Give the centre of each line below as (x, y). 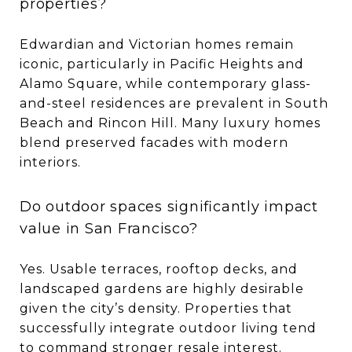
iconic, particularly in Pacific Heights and (162, 64)
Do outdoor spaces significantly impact (169, 206)
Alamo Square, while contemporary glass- (165, 83)
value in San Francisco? (109, 228)
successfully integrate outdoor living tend (168, 328)
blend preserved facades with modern (154, 142)
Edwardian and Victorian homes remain (157, 44)
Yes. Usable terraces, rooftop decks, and (159, 269)
